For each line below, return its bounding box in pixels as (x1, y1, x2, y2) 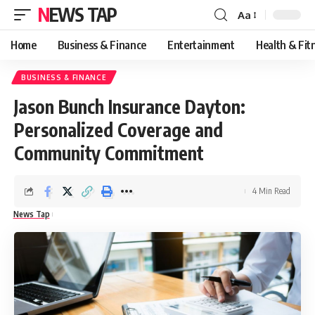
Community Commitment (14, 141, 204, 165)
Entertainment (167, 38, 235, 52)
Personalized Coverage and (14, 118, 223, 141)
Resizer (237, 33, 271, 47)
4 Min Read (252, 186, 290, 196)
